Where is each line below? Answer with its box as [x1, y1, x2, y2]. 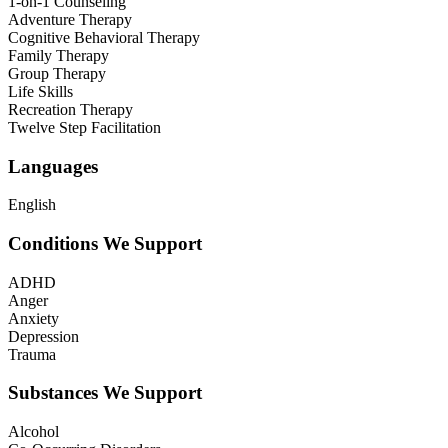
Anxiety [8, 309, 59, 327]
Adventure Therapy [8, 10, 132, 28]
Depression [8, 327, 79, 345]
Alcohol [8, 423, 59, 441]
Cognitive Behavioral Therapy [8, 28, 200, 46]
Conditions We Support [8, 233, 202, 255]
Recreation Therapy [8, 100, 133, 118]
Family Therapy [8, 46, 109, 64]
